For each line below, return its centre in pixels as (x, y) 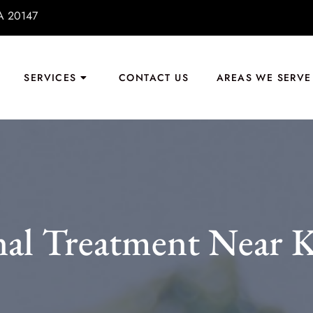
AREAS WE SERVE (264, 78)
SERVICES (50, 78)
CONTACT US (153, 78)
